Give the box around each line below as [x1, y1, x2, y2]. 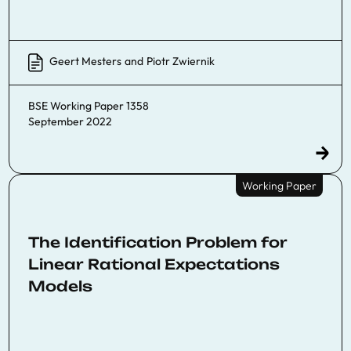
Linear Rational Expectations [28, 255, 280, 273]
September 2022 [28, 114, 112, 128]
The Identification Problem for [28, 233, 288, 251]
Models [28, 277, 92, 295]
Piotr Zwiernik [147, 54, 215, 68]
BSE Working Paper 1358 [28, 98, 149, 113]
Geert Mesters [49, 54, 121, 68]
